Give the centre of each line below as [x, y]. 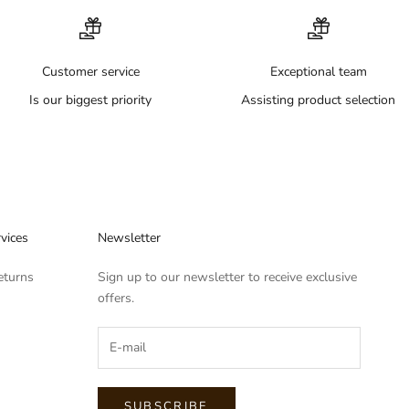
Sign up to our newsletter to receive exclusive [227, 277]
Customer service [90, 71]
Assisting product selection [319, 100]
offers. [115, 298]
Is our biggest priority [91, 100]
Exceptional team [318, 71]
